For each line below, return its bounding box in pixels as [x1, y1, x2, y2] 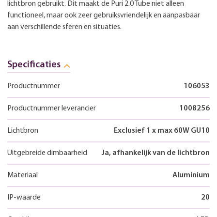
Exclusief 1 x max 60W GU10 [114, 126, 210, 135]
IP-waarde [7, 193, 41, 201]
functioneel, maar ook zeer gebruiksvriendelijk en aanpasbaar [7, 11, 200, 19]
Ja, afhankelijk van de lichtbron [102, 149, 210, 157]
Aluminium [172, 171, 210, 179]
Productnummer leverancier [7, 104, 96, 112]
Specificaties [7, 60, 61, 70]
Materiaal [7, 171, 38, 179]
